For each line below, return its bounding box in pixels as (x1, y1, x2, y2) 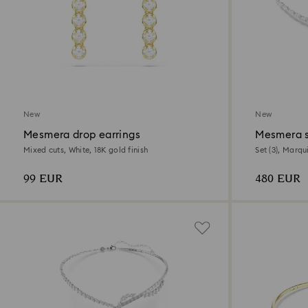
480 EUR (255, 170, 301, 188)
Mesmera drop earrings (23, 129, 140, 140)
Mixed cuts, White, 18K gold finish (23, 146, 148, 154)
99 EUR (23, 170, 63, 188)
